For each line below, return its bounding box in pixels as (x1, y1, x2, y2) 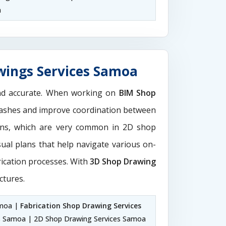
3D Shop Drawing (89, 155, 156, 167)
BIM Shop (119, 87, 156, 98)
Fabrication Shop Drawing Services (20, 200, 141, 210)
